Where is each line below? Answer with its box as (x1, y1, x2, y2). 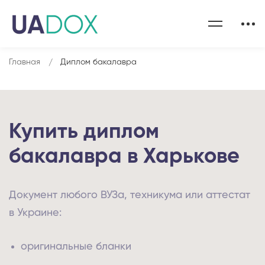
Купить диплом (9, 121, 159, 143)
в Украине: (9, 208, 62, 218)
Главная (9, 58, 40, 66)
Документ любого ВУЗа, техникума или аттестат (9, 190, 250, 201)
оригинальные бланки (21, 241, 131, 252)
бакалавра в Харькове (9, 146, 240, 167)
